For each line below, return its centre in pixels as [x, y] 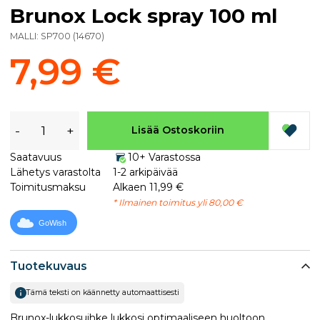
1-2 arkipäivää [145, 172]
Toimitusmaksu [48, 187]
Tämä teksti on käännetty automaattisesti [103, 292]
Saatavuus [36, 157]
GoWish [52, 223]
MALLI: [25, 36]
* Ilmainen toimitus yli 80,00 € [177, 202]
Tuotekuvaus [49, 266]
